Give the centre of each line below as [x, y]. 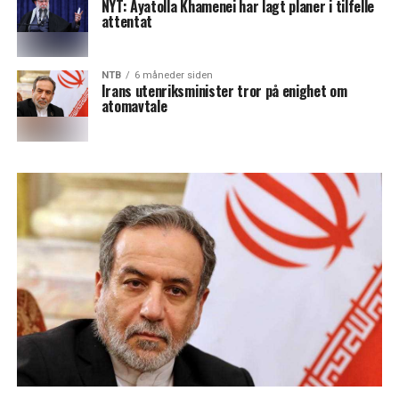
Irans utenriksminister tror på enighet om [224, 91]
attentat [127, 22]
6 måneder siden [173, 76]
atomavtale [134, 106]
